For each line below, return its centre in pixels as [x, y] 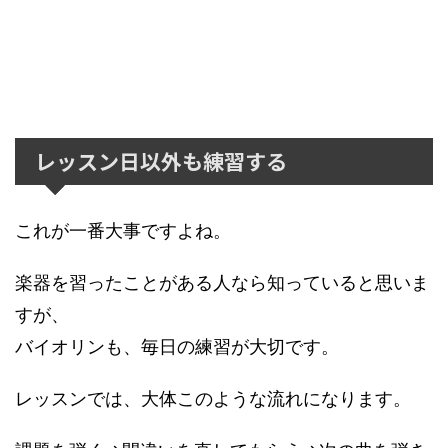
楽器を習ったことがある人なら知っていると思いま [222, 282]
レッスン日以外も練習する [161, 161]
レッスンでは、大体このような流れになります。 [213, 398]
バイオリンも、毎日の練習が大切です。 [177, 346]
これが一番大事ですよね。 [123, 230]
